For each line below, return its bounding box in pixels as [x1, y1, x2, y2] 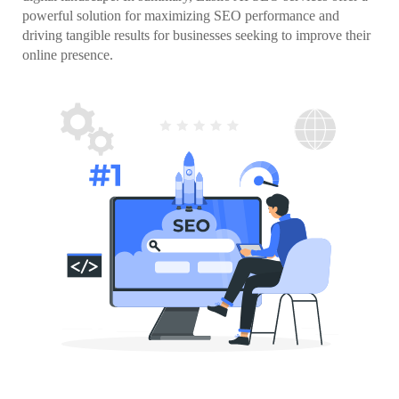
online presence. [22, 46, 113, 62]
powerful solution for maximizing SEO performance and [22, 7, 339, 23]
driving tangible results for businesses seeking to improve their [22, 27, 370, 43]
